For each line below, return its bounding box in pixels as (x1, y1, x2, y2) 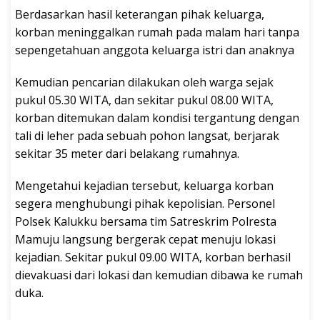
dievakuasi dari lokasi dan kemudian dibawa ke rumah (15, 267, 303, 284)
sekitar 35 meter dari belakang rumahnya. (15, 146, 239, 162)
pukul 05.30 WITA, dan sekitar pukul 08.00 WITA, (15, 92, 274, 109)
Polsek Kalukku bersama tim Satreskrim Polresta (15, 214, 276, 230)
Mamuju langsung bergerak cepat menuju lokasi (15, 231, 276, 248)
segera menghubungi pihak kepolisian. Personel (15, 196, 275, 212)
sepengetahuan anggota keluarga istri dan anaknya (15, 42, 294, 59)
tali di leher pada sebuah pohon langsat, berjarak (15, 128, 279, 144)
